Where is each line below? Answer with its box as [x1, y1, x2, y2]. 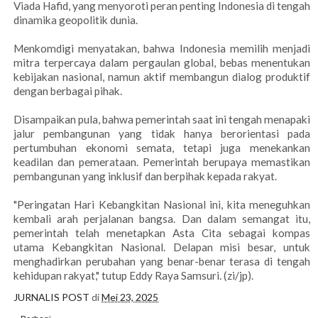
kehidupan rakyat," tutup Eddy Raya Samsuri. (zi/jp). [13, 269, 256, 283]
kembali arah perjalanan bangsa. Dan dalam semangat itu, [13, 212, 310, 226]
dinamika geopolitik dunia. [13, 13, 140, 27]
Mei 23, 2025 [102, 291, 158, 304]
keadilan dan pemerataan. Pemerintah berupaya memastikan [13, 155, 310, 169]
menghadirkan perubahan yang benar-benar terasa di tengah [13, 255, 310, 268]
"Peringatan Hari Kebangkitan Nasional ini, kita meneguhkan [13, 198, 310, 212]
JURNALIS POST [13, 291, 92, 304]
